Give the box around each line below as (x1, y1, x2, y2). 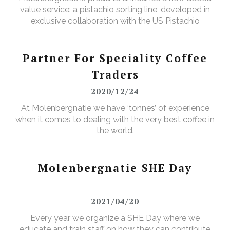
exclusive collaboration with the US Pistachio (30, 16, 200, 26)
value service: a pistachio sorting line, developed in (20, 5, 210, 15)
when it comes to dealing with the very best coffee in (15, 114, 215, 125)
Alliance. (99, 27, 131, 37)
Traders (91, 67, 139, 82)
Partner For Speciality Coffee (23, 51, 207, 66)
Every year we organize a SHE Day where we (30, 213, 200, 223)
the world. (96, 126, 134, 136)
